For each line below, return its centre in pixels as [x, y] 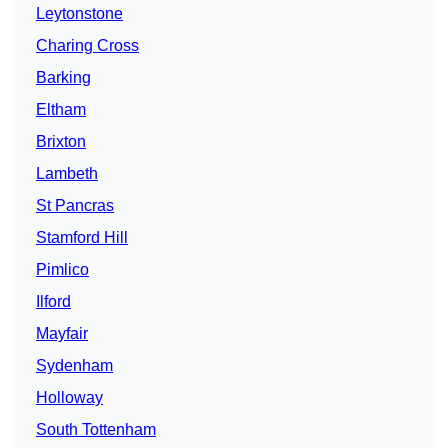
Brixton [61, 142]
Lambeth [67, 174]
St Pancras [75, 206]
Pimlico [62, 270]
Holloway [69, 398]
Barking [63, 78]
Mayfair [62, 334]
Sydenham [74, 366]
